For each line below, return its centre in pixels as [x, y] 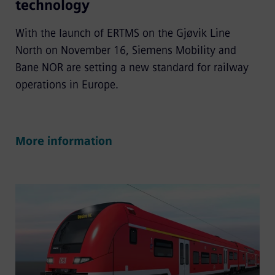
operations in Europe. [67, 85]
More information [64, 141]
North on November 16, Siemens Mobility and [126, 51]
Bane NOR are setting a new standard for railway [132, 68]
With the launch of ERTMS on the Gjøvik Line [122, 33]
